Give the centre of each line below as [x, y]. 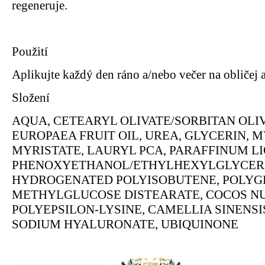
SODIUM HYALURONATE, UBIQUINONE [130, 224]
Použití [30, 52]
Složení [31, 98]
